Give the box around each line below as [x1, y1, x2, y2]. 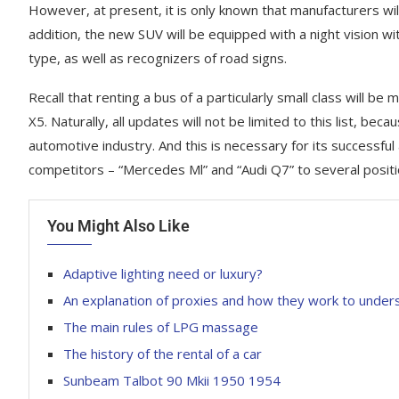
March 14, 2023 [313, 367, 390, 383]
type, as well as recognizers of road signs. [28, 48, 287, 67]
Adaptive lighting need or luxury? [63, 264, 263, 282]
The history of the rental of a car [63, 344, 262, 362]
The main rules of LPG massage [63, 317, 258, 336]
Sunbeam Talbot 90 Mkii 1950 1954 [63, 370, 281, 389]
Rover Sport [313, 344, 396, 363]
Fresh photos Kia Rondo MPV [17, 344, 225, 363]
